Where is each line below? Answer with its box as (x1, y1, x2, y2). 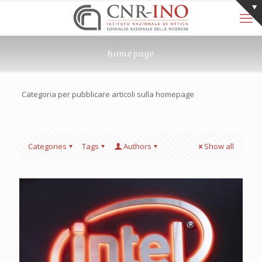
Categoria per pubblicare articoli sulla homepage (21, 89, 194, 99)
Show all (204, 141, 234, 151)
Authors (123, 141, 151, 151)
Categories (28, 141, 67, 151)
